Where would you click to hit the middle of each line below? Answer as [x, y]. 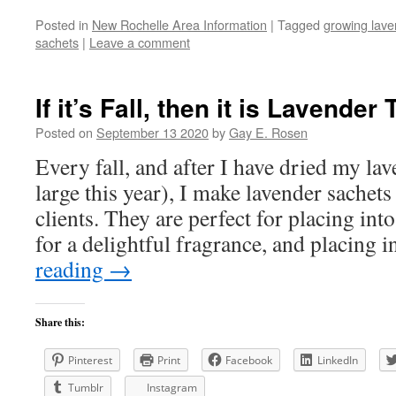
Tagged [299, 24]
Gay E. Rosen [268, 132]
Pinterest [90, 360]
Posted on [64, 132]
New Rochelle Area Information [179, 24]
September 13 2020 [152, 132]
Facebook [249, 360]
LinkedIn [338, 360]
